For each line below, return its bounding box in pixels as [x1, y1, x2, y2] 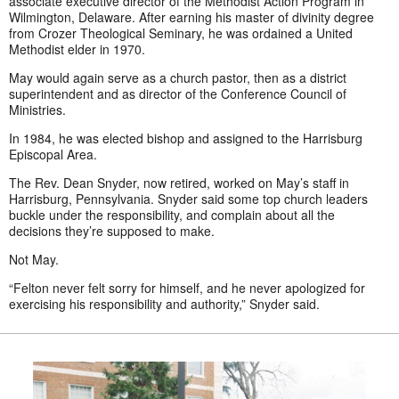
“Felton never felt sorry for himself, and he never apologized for [9, 278, 365, 297]
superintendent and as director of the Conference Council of [9, 84, 346, 102]
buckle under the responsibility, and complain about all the [9, 205, 335, 224]
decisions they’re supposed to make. [9, 221, 215, 240]
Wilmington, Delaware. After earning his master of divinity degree [9, 7, 374, 26]
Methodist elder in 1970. [9, 39, 145, 58]
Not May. [9, 249, 59, 268]
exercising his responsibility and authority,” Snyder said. [9, 294, 320, 313]
